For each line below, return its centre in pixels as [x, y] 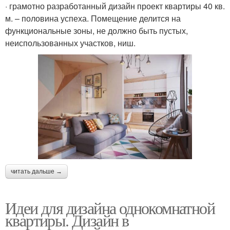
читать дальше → [36, 171]
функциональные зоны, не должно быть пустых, [97, 31]
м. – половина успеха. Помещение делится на [93, 18]
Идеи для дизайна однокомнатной [110, 207]
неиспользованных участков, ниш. [70, 43]
